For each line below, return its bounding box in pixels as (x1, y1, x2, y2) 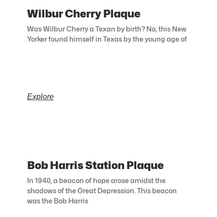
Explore (27, 93, 54, 101)
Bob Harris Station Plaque (27, 159, 164, 172)
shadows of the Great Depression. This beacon (27, 186, 177, 195)
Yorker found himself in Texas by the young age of (27, 35, 187, 44)
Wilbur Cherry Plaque (27, 7, 140, 20)
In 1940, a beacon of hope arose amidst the (27, 176, 166, 185)
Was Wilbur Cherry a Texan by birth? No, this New (27, 25, 186, 33)
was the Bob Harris (27, 197, 88, 205)
